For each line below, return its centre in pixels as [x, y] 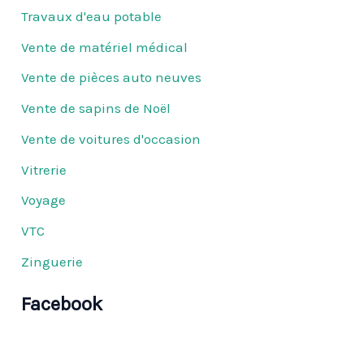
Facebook [62, 304]
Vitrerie [44, 169]
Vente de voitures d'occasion [111, 139]
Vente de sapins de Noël [96, 108]
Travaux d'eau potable [92, 16]
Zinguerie [52, 261]
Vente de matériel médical [105, 47]
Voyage [44, 200]
